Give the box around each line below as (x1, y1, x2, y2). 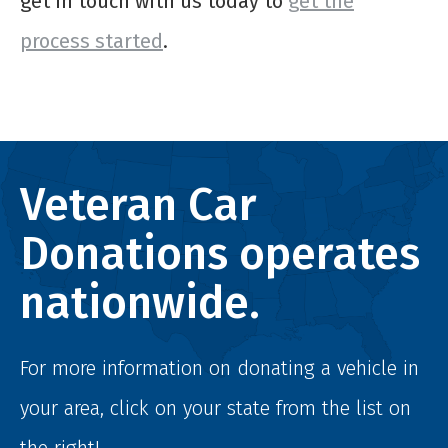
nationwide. (20, 276, 260, 331)
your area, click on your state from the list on (20, 396, 411, 421)
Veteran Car (20, 178, 257, 233)
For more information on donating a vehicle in (20, 356, 419, 381)
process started (20, 29, 163, 54)
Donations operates (20, 227, 420, 282)
